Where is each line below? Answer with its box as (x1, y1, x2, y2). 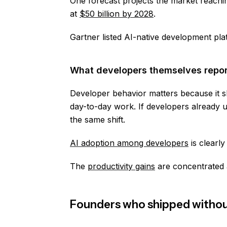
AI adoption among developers (70, 138, 188, 148)
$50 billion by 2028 (80, 9, 154, 19)
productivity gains (88, 161, 155, 171)
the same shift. (70, 115, 125, 125)
